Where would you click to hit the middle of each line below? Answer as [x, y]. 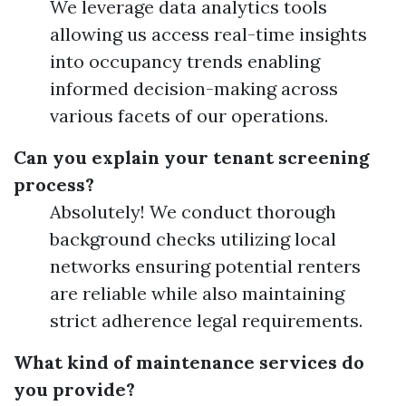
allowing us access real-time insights [208, 34]
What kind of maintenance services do [189, 362]
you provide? [74, 389]
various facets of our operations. [189, 116]
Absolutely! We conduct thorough [193, 212]
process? [54, 184]
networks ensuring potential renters [205, 266]
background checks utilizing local [193, 239]
